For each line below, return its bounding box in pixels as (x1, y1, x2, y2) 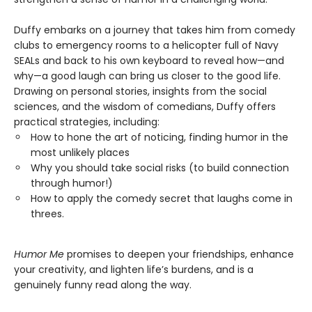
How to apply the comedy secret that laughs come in (31, 192, 292, 206)
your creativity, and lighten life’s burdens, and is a (14, 263, 253, 277)
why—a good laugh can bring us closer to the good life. (14, 69, 281, 84)
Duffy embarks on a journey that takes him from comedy (14, 23, 295, 38)
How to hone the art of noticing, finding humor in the (31, 130, 288, 145)
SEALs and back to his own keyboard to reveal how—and (14, 54, 284, 68)
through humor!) (31, 176, 113, 191)
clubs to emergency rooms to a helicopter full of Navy (14, 38, 279, 53)
